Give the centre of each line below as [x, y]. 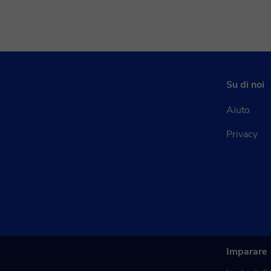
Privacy [242, 134]
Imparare [247, 252]
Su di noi [245, 85]
